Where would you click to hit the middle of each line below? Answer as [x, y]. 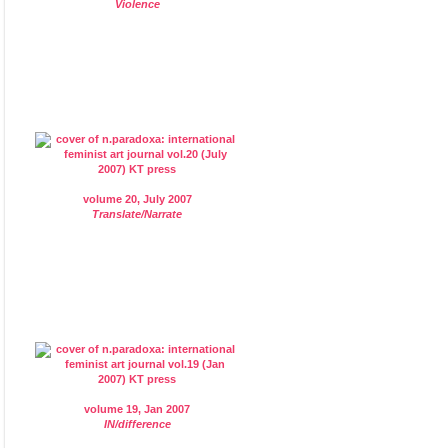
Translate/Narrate [137, 213]
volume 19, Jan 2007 [137, 408]
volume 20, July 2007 [137, 198]
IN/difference [137, 423]
